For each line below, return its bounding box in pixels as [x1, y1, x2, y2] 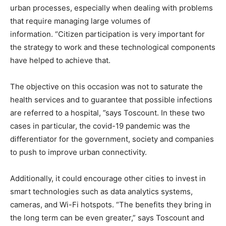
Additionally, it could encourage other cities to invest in [10, 173, 206, 183]
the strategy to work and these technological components [10, 42, 215, 52]
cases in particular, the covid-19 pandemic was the [10, 121, 190, 131]
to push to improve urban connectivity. [10, 147, 149, 157]
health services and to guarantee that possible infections [10, 94, 212, 104]
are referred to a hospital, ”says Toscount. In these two [10, 107, 205, 118]
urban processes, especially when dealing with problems [10, 3, 213, 13]
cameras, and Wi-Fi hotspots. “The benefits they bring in [10, 199, 211, 209]
